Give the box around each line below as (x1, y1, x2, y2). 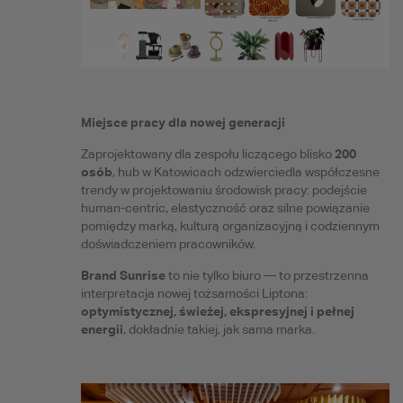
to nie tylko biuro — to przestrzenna (165, 267, 369, 282)
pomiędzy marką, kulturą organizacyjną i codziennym (80, 218, 380, 233)
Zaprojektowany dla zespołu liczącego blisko (80, 146, 335, 161)
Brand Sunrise (80, 266, 166, 282)
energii (80, 320, 123, 336)
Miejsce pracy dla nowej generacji (80, 113, 285, 130)
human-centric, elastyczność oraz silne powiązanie (80, 200, 370, 215)
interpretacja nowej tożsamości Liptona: (80, 285, 308, 300)
